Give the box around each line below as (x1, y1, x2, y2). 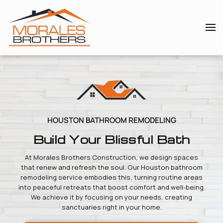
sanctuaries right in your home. (61, 202, 162, 212)
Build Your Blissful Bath (33, 131, 190, 146)
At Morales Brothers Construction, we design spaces (25, 152, 198, 162)
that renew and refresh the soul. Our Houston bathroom (20, 162, 203, 172)
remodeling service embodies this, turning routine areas (20, 172, 203, 182)
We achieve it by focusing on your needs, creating (31, 192, 192, 202)
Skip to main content (22, 23, 97, 34)
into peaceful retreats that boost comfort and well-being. (18, 182, 205, 192)
